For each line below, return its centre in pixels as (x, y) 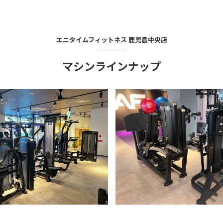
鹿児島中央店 (148, 40)
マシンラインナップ (111, 66)
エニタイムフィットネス (91, 40)
